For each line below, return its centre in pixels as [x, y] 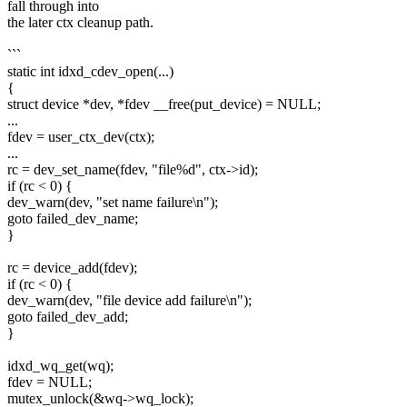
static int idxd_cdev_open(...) [90, 71]
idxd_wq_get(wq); [60, 365]
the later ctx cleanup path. [80, 22]
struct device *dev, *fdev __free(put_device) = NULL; [164, 104]
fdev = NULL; [50, 382]
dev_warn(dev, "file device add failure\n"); [129, 300]
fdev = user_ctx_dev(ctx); [81, 136]
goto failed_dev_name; [73, 218]
